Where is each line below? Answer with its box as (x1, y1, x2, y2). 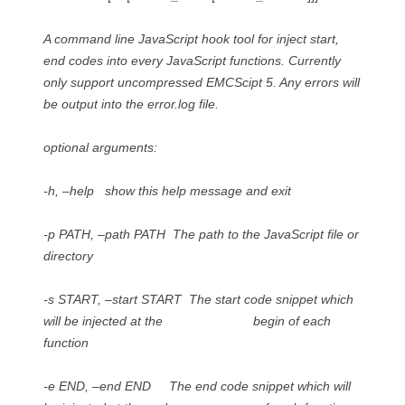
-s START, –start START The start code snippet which (43, 292, 353, 306)
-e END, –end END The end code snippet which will (43, 379, 351, 393)
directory (43, 249, 93, 263)
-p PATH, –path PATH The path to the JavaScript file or (43, 227, 359, 241)
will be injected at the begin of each (43, 314, 331, 328)
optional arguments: (43, 140, 157, 155)
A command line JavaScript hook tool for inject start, (43, 32, 339, 46)
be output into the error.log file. (43, 97, 219, 111)
